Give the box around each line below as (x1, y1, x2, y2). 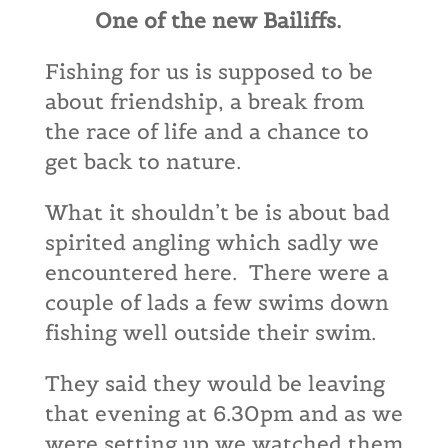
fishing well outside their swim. (44, 319, 376, 346)
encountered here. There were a (44, 259, 389, 286)
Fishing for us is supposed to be (44, 58, 373, 85)
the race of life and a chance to (44, 118, 369, 145)
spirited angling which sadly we (44, 229, 379, 256)
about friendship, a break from (44, 88, 364, 115)
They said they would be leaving (44, 370, 385, 397)
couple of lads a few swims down (44, 289, 389, 316)
